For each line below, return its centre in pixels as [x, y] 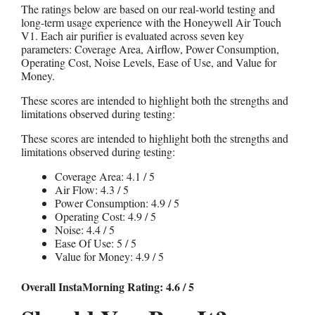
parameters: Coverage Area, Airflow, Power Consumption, [150, 49]
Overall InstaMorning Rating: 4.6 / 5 [108, 286]
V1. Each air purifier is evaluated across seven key [133, 35]
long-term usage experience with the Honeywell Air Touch [151, 22]
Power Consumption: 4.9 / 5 [117, 202]
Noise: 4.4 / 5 [85, 229]
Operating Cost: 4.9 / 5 [105, 216]
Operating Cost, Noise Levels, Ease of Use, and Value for [149, 62]
